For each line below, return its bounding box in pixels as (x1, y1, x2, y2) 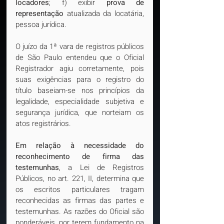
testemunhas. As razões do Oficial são (15, 206, 144, 217)
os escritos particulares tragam (15, 184, 144, 195)
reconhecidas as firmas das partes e (15, 195, 144, 206)
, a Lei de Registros (59, 162, 144, 173)
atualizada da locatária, (63, 8, 144, 19)
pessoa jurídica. (15, 19, 66, 30)
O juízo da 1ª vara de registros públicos (15, 41, 144, 52)
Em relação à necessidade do (15, 140, 144, 151)
